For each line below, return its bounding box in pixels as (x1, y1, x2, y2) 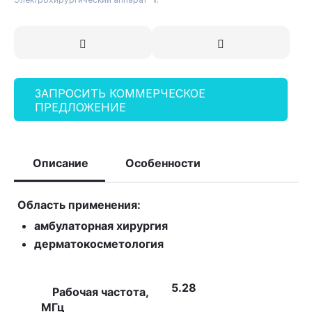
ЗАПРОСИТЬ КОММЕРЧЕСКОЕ (35, 86, 205, 100)
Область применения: (17, 198, 141, 212)
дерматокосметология (34, 237, 164, 251)
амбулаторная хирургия (34, 219, 168, 233)
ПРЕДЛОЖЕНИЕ (35, 100, 126, 114)
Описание (33, 156, 88, 170)
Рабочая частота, (41, 285, 148, 299)
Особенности (125, 156, 201, 170)
